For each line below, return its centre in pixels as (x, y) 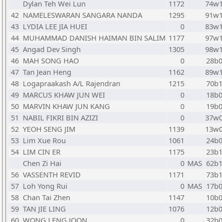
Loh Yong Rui (45, 186)
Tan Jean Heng (47, 72)
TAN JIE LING (44, 209)
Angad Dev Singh (52, 49)
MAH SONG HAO (51, 60)
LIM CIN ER (42, 152)
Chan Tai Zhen (47, 197)
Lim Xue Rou (44, 140)
